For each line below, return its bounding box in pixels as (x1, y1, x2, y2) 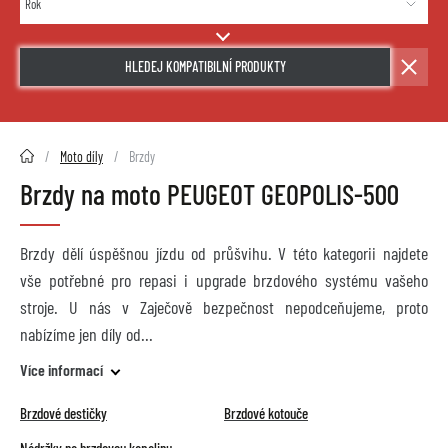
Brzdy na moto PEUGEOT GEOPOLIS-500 (20, 177, 399, 212)
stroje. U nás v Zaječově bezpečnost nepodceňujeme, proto (20, 296, 428, 319)
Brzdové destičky (20, 404, 107, 423)
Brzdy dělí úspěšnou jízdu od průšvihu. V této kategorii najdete (20, 242, 428, 265)
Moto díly (60, 148, 103, 166)
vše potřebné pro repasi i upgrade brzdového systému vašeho (20, 269, 428, 292)
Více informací (20, 360, 103, 380)
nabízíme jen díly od (20, 323, 141, 346)
